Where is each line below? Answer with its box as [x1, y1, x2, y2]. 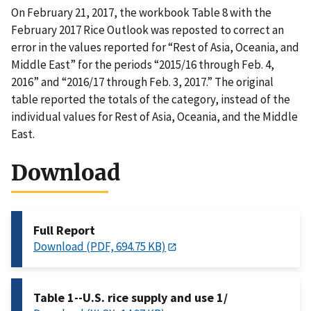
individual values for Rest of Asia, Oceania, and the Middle [11, 109, 298, 125]
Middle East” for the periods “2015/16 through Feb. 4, [11, 57, 274, 73]
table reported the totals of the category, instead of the [11, 92, 290, 108]
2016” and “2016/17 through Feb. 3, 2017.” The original [11, 74, 274, 90]
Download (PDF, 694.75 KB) [33, 239, 166, 255]
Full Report [33, 222, 95, 239]
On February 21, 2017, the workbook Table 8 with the [11, 5, 271, 21]
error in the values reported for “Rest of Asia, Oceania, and [11, 40, 299, 56]
